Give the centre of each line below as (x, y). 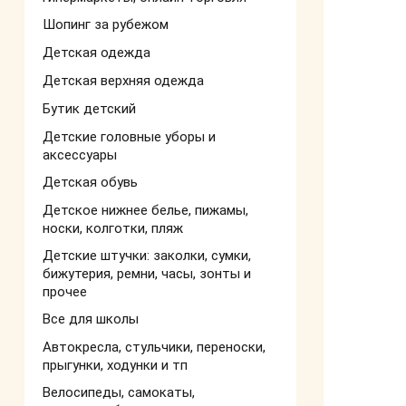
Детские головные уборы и (129, 137)
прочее (65, 292)
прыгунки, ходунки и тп (115, 365)
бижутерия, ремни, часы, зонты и (147, 274)
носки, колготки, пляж (113, 228)
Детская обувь (90, 182)
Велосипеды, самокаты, (119, 392)
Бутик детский (89, 109)
